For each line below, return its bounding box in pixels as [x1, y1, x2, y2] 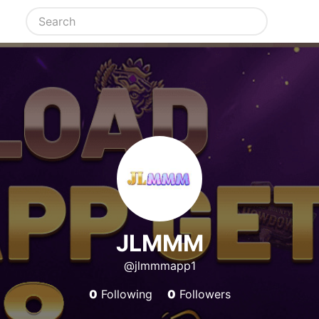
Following [97, 287, 152, 301]
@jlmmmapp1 [123, 258, 196, 273]
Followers [175, 287, 231, 301]
